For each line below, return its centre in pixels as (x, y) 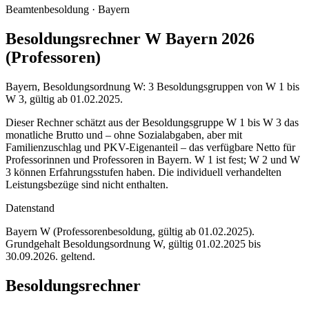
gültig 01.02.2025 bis (215, 243)
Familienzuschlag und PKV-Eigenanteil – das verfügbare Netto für (150, 147)
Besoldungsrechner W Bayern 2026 (130, 38)
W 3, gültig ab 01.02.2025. (64, 99)
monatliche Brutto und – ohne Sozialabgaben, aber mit (124, 134)
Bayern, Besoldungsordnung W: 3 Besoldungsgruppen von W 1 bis (152, 86)
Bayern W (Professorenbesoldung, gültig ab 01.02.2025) (129, 231)
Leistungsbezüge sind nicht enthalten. (87, 184)
